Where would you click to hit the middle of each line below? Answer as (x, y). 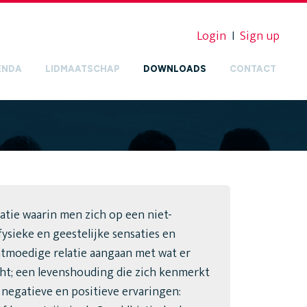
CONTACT (253, 69)
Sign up (259, 36)
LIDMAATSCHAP (82, 69)
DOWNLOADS (174, 69)
